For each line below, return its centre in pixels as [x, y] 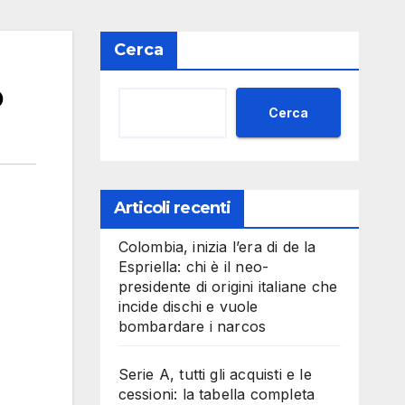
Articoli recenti [172, 208]
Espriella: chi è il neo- [193, 267]
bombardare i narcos [192, 326]
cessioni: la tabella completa [217, 394]
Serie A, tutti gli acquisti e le [215, 374]
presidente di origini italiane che [228, 287]
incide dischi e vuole [188, 306]
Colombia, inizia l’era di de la [217, 247]
